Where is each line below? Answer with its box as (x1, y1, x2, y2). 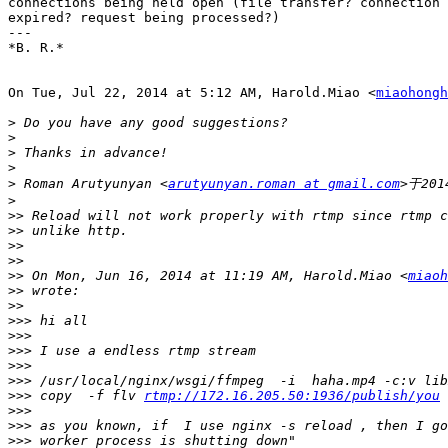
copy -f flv (32, 388, 144, 404)
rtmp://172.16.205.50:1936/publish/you (144, 388, 440, 404)
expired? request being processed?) (8, 10, 280, 26)
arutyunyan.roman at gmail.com (168, 176, 400, 192)
